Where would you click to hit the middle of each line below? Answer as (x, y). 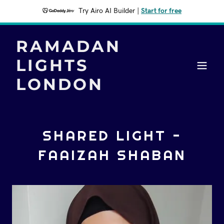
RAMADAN (68, 46)
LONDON (60, 84)
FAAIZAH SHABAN (112, 155)
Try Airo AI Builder (107, 11)
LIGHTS (52, 65)
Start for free (161, 11)
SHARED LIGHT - (112, 135)
